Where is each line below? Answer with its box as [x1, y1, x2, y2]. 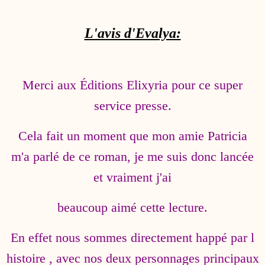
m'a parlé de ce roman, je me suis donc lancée [11, 149, 254, 164]
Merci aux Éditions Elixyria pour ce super [22, 77, 243, 92]
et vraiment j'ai [93, 170, 172, 185]
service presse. [93, 98, 172, 113]
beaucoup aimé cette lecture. [57, 200, 208, 215]
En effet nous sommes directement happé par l [11, 230, 254, 245]
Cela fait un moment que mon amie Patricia [18, 128, 247, 143]
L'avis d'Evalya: [84, 25, 181, 41]
